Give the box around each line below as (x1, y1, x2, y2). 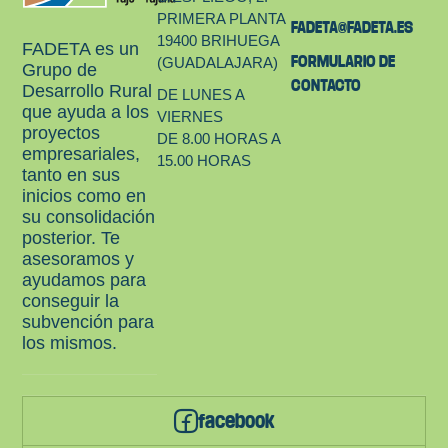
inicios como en (22, 185, 147, 206)
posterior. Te (22, 227, 121, 248)
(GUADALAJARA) (156, 54, 278, 72)
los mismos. (22, 332, 118, 353)
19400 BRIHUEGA (156, 32, 279, 50)
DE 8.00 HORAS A (156, 130, 280, 148)
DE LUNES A (156, 86, 244, 104)
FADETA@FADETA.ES (291, 19, 414, 36)
